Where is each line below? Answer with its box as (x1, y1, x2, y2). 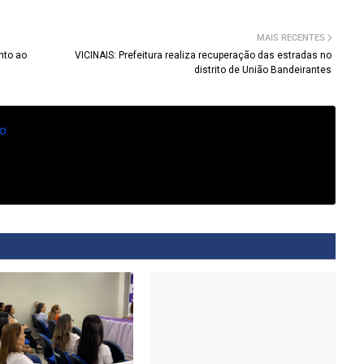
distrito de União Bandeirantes (194, 63, 331, 76)
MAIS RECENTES (257, 32, 325, 43)
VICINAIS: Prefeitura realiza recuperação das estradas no (75, 49, 331, 61)
